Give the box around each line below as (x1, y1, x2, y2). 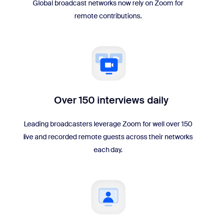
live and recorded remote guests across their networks (23, 132, 193, 141)
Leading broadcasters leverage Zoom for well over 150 (23, 119, 193, 128)
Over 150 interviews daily (54, 93, 168, 107)
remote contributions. (74, 11, 142, 20)
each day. (93, 145, 123, 154)
